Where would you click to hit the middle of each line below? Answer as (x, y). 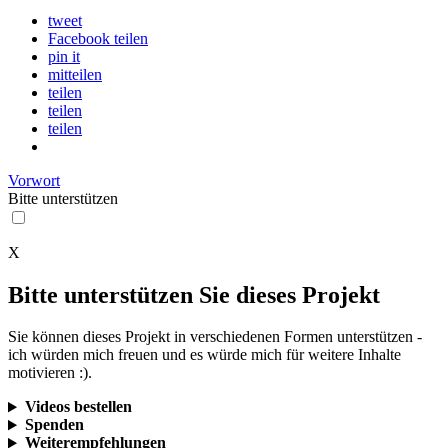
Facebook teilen (98, 38)
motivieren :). (50, 373)
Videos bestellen (78, 407)
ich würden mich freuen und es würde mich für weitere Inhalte (204, 355)
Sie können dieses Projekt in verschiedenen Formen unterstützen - (215, 337)
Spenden (54, 425)
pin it (64, 56)
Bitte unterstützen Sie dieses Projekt (194, 294)
